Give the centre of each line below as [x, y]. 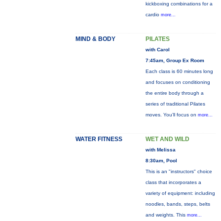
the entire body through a [174, 93]
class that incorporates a [173, 182]
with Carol [157, 50]
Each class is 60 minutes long [179, 71]
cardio [153, 15]
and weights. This [166, 215]
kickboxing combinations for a [179, 4]
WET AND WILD [167, 139]
